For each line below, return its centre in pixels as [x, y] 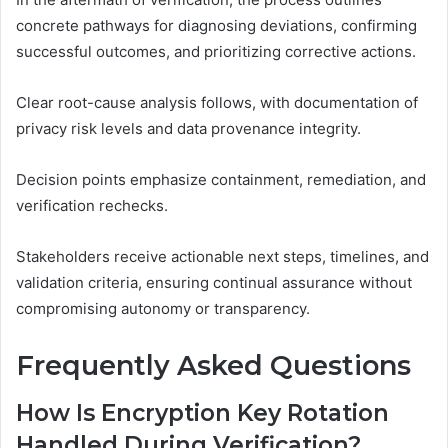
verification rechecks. [92, 205]
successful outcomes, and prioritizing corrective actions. [216, 51]
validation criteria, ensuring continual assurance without [214, 282]
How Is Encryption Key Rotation [202, 413]
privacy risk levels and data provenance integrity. [188, 128]
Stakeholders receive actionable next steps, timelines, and [222, 256]
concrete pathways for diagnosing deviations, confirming [216, 25]
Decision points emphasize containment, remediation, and [221, 179]
